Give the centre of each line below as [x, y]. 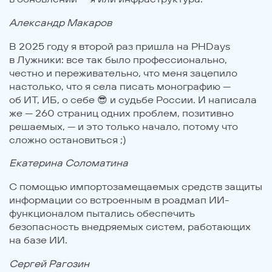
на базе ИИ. [43, 240]
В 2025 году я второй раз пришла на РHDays [120, 46]
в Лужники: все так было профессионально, [118, 59]
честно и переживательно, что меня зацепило [123, 73]
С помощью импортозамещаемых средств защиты [136, 187]
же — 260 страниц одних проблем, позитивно [121, 113]
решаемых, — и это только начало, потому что [124, 126]
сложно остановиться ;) [74, 139]
